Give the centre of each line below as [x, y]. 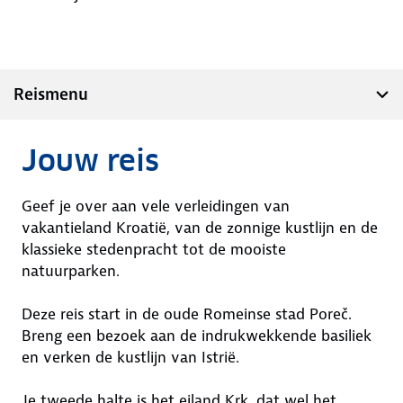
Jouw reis [90, 161]
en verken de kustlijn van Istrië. [133, 357]
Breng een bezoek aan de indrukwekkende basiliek [197, 336]
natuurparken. [73, 271]
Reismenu [51, 94]
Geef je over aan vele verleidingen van [156, 206]
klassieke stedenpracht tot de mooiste [154, 249]
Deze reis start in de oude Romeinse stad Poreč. [187, 314]
